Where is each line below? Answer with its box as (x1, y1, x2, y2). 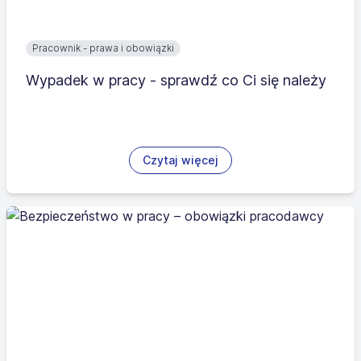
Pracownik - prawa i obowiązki (32, 41, 174, 54)
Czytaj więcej (143, 152, 218, 167)
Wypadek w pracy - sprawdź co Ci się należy (26, 71, 326, 89)
